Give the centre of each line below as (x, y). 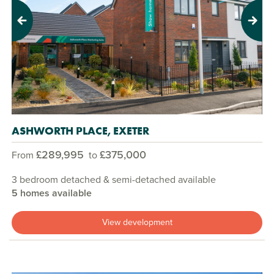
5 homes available (52, 193)
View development (137, 223)
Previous (29, 26)
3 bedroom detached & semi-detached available (114, 179)
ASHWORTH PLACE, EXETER (80, 130)
